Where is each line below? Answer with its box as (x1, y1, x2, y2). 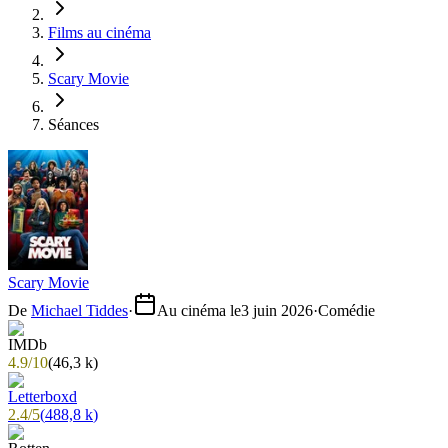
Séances (48, 116, 99, 133)
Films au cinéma (48, 24, 151, 41)
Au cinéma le (157, 302, 241, 319)
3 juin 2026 (241, 302, 313, 319)
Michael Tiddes (31, 302, 128, 319)
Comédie (318, 302, 375, 319)
